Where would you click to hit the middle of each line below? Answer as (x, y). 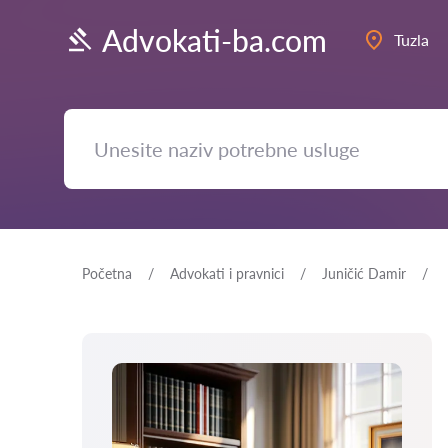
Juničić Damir (364, 273)
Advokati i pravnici (227, 273)
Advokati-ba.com (214, 39)
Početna (107, 273)
